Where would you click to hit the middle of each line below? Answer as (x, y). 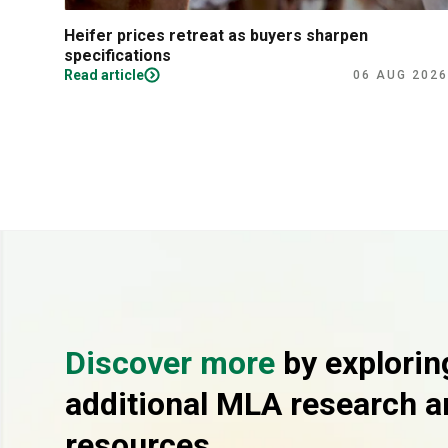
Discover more (174, 362)
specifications (117, 55)
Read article (104, 75)
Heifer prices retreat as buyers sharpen (216, 35)
